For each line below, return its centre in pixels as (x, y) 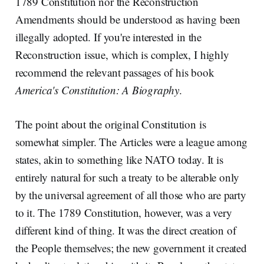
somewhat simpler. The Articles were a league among (131, 141)
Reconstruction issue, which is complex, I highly (122, 54)
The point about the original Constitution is (110, 124)
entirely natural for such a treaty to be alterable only (127, 177)
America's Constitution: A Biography (97, 90)
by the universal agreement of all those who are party (131, 194)
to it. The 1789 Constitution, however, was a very (123, 212)
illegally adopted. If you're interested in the (108, 37)
